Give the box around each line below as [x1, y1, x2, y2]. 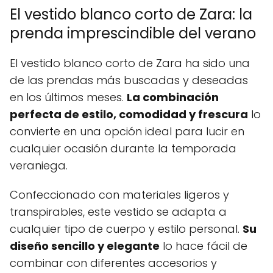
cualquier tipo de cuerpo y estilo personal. [10, 221, 243, 236]
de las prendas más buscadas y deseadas [10, 72, 248, 88]
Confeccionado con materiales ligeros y [10, 186, 229, 202]
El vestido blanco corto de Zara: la [10, 4, 252, 24]
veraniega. [10, 157, 68, 173]
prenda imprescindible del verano [10, 23, 256, 43]
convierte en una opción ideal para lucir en [10, 123, 244, 139]
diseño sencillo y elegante [10, 238, 160, 253]
